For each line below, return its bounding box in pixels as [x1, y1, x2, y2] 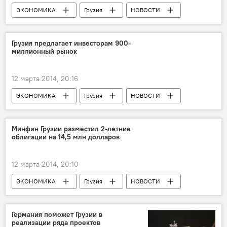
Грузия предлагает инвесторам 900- [12, 38, 131, 48]
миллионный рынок [12, 46, 77, 56]
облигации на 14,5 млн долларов [12, 132, 120, 141]
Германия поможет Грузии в [12, 209, 102, 219]
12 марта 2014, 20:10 [12, 159, 79, 169]
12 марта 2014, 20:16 [12, 73, 78, 83]
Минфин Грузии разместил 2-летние [12, 124, 131, 133]
